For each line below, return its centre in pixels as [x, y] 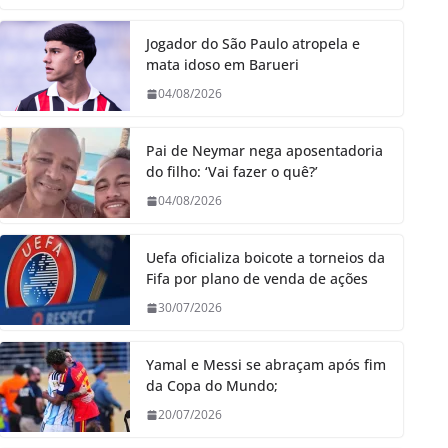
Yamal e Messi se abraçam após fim [266, 365]
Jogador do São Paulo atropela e [253, 44]
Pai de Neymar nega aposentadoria [264, 151]
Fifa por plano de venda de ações [257, 279]
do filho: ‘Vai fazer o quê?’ [232, 172]
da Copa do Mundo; [212, 386]
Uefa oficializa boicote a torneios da [265, 258]
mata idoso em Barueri [222, 65]
